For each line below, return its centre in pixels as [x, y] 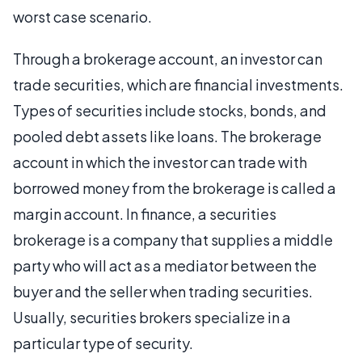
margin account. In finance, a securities [145, 214]
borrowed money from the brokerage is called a [175, 188]
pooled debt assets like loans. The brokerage [167, 136]
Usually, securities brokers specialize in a [152, 317]
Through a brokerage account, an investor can [168, 59]
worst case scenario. [82, 17]
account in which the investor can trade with [160, 162]
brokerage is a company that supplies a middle [173, 240]
